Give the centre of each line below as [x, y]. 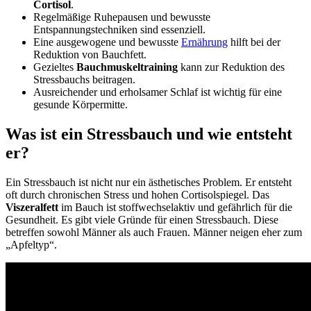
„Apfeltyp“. [31, 244]
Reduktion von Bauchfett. [90, 54]
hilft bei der [254, 42]
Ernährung [204, 42]
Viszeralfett [32, 207]
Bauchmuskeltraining [127, 67]
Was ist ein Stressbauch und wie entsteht [149, 134]
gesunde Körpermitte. [81, 104]
